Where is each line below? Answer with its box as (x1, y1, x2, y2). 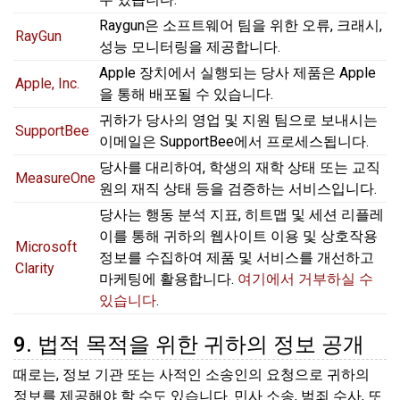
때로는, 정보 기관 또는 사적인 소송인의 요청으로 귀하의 (13, 365, 370, 383)
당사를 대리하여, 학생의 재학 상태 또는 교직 (99, 159, 380, 177)
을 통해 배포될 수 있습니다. (99, 86, 273, 104)
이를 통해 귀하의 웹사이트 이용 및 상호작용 (99, 228, 378, 246)
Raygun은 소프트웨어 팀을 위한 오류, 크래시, (99, 17, 382, 35)
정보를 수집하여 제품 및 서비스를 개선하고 (99, 249, 374, 267)
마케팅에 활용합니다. (99, 271, 237, 288)
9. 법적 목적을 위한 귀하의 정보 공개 (13, 332, 364, 358)
